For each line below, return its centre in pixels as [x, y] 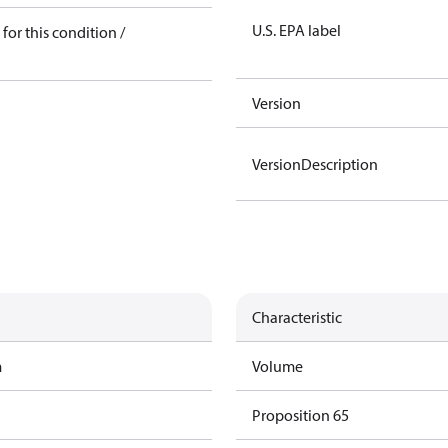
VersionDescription [315, 164]
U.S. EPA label [296, 30]
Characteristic [297, 317]
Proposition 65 [300, 415]
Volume [277, 366]
